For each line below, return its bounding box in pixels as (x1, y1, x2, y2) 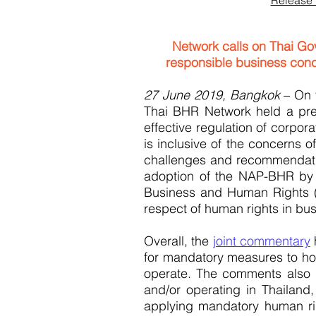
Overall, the (144, 233, 213, 249)
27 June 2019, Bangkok (144, 87, 280, 103)
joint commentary (212, 233, 310, 249)
